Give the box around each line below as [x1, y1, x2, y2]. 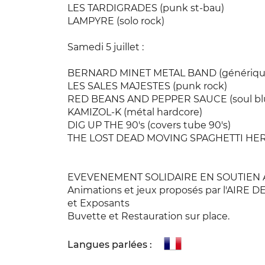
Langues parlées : [67, 238, 152, 251]
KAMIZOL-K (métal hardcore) [67, 106, 202, 118]
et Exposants [67, 198, 130, 209]
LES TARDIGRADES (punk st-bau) [67, 2, 224, 14]
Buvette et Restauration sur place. [67, 211, 230, 222]
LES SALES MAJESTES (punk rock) [67, 80, 227, 92]
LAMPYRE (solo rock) [67, 15, 164, 27]
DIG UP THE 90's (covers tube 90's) [67, 119, 231, 131]
